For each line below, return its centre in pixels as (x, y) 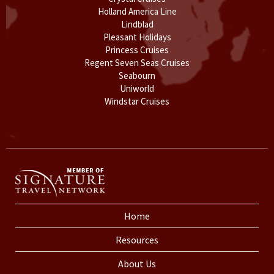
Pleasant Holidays (137, 37)
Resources (137, 239)
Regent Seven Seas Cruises (137, 62)
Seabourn (137, 75)
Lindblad (137, 24)
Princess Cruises (137, 50)
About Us (137, 263)
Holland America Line (137, 11)
